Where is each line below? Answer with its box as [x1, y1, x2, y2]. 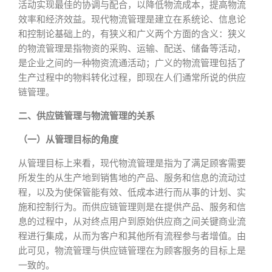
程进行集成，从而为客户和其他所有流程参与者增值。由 [18, 231, 246, 242]
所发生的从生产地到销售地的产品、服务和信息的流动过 [18, 172, 246, 183]
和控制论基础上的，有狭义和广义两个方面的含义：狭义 [18, 29, 246, 39]
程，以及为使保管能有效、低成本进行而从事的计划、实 [18, 187, 246, 198]
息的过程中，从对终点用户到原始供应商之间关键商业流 [18, 216, 246, 227]
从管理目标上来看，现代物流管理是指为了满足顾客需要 [18, 158, 246, 169]
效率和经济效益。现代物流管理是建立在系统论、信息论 [18, 14, 246, 25]
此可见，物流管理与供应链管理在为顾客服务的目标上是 [18, 245, 246, 256]
